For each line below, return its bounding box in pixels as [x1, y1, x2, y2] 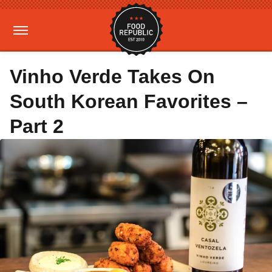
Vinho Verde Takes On [10, 66, 215, 87]
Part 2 [10, 115, 64, 137]
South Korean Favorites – [10, 90, 248, 112]
